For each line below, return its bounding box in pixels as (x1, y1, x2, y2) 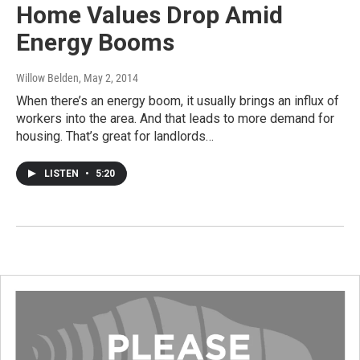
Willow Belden (16, 71, 79, 84)
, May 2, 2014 (79, 71, 138, 84)
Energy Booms (16, 27, 174, 56)
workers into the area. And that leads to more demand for (16, 110, 334, 126)
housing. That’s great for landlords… (16, 128, 214, 144)
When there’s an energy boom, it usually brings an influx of (16, 92, 339, 108)
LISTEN (44, 167, 81, 179)
